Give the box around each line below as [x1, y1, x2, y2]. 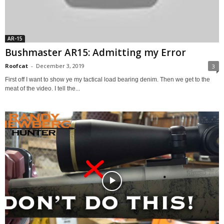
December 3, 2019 [36, 62, 84, 70]
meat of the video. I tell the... [5, 85, 80, 92]
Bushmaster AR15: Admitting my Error [5, 46, 186, 59]
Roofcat [5, 62, 28, 70]
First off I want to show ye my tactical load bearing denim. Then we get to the [5, 76, 210, 83]
